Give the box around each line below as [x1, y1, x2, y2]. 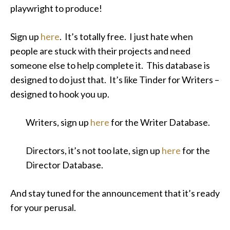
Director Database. [26, 159, 103, 170]
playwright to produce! [10, 3, 102, 14]
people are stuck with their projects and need [10, 45, 190, 56]
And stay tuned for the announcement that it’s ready [10, 187, 220, 199]
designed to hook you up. [10, 88, 109, 100]
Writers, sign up [26, 117, 90, 128]
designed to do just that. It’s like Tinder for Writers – [10, 74, 219, 85]
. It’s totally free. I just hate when [60, 31, 193, 42]
